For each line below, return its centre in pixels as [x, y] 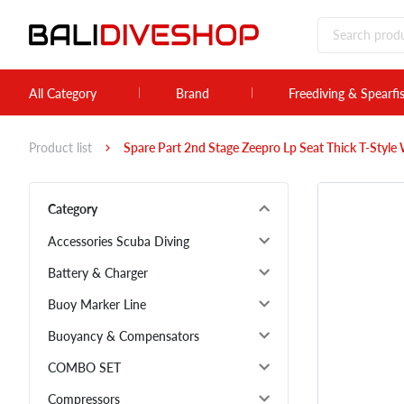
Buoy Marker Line [97, 305]
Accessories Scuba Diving [119, 242]
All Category [63, 93]
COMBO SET [84, 368]
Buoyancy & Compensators [124, 336]
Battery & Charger [98, 273]
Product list [60, 148]
